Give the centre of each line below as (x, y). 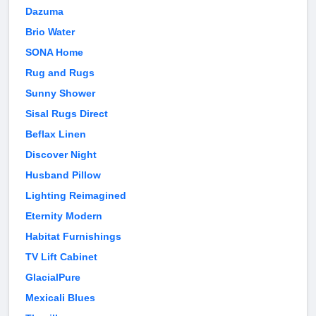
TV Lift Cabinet (61, 257)
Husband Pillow (63, 175)
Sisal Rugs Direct (67, 114)
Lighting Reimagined (76, 196)
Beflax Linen (56, 134)
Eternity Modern (64, 216)
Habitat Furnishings (73, 237)
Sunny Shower (60, 93)
